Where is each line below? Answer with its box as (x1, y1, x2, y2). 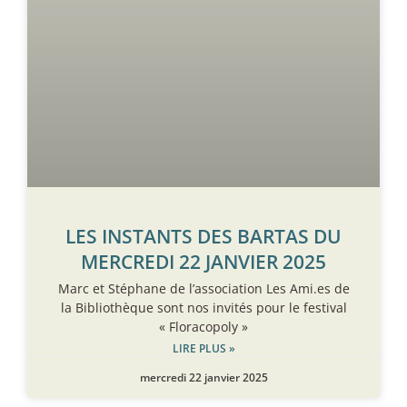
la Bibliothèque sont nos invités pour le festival (60, 299, 347, 317)
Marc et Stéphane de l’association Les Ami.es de (57, 280, 350, 298)
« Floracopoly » (159, 318, 248, 336)
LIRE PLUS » (172, 341, 235, 357)
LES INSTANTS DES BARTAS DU (65, 223, 342, 250)
